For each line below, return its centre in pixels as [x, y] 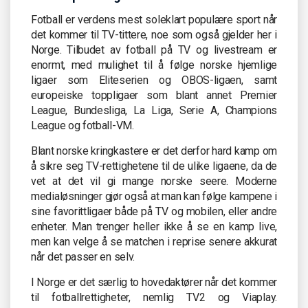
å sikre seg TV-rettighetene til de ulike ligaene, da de [154, 166]
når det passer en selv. [83, 256]
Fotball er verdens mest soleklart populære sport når [154, 19]
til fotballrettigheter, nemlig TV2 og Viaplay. [154, 297]
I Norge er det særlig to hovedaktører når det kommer [154, 282]
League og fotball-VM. [82, 125]
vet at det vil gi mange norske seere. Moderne [154, 181]
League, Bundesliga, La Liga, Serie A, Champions [154, 110]
